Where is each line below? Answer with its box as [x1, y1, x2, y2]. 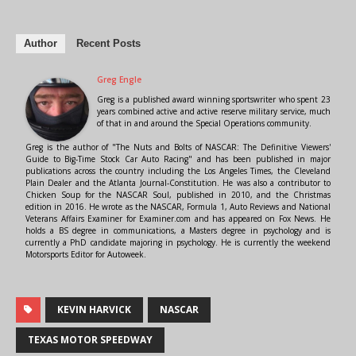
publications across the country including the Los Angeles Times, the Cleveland [25, 164, 331, 176]
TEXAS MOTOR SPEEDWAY [28, 332, 153, 346]
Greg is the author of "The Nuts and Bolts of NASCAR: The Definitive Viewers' [25, 141, 331, 153]
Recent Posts [76, 37, 141, 49]
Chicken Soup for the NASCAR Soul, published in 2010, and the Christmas [25, 188, 331, 200]
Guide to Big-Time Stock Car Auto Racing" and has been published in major [25, 153, 331, 164]
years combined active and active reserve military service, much [97, 105, 331, 117]
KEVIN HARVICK [57, 302, 131, 316]
